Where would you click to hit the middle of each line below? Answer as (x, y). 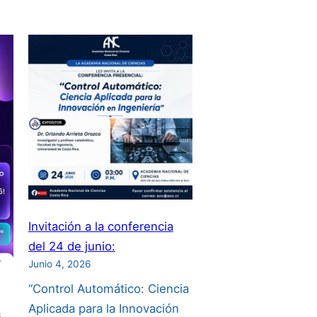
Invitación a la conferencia (100, 227)
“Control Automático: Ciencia (108, 288)
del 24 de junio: (71, 247)
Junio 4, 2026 (59, 264)
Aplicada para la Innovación (103, 308)
